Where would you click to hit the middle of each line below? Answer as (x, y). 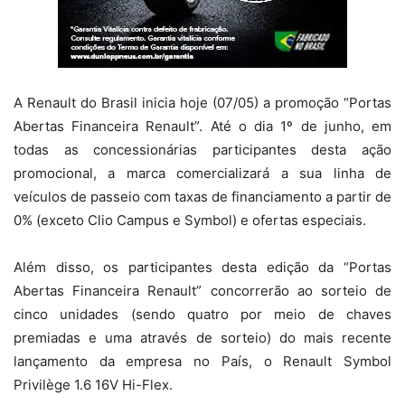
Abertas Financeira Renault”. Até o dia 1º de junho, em (202, 127)
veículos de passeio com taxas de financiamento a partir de (202, 197)
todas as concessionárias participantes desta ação (202, 150)
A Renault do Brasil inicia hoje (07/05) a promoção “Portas (202, 103)
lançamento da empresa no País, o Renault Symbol (202, 362)
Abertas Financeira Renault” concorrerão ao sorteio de (202, 291)
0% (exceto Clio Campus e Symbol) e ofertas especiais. (190, 221)
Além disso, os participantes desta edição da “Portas (202, 268)
